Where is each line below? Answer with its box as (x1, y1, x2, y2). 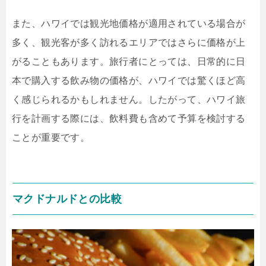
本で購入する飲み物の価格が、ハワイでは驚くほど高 (12, 75, 246, 85)
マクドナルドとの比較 (12, 192, 122, 205)
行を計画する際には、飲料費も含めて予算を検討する (12, 113, 246, 123)
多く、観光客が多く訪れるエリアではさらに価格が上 (12, 37, 246, 47)
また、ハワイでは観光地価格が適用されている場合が (12, 18, 246, 28)
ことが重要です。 (12, 132, 90, 142)
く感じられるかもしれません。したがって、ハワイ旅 (12, 94, 246, 104)
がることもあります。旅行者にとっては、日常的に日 (12, 56, 246, 66)
